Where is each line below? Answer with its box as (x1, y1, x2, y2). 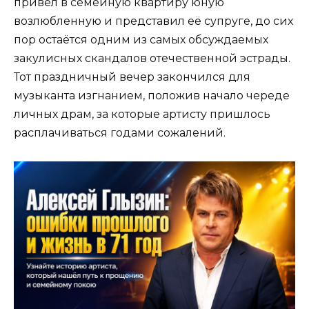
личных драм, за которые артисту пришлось (14, 108, 270, 121)
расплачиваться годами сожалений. (14, 126, 226, 140)
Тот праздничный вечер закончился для (14, 70, 250, 84)
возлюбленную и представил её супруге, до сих (14, 14, 293, 28)
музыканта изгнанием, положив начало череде (14, 89, 290, 103)
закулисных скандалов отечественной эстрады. (14, 52, 290, 66)
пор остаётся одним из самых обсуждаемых (14, 33, 268, 47)
